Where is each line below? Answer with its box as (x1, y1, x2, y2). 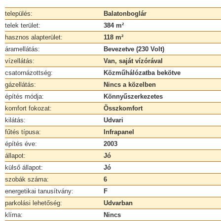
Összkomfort (104, 105, 143, 112)
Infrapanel (104, 128, 134, 136)
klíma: (5, 211, 23, 219)
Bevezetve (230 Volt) (104, 45, 164, 53)
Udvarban (104, 199, 133, 207)
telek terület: (5, 22, 40, 29)
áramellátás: (5, 45, 40, 53)
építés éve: (5, 140, 37, 147)
